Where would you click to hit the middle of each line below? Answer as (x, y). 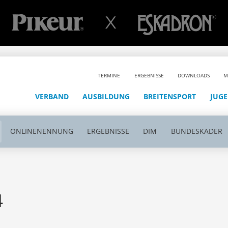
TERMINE (109, 75)
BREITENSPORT (170, 96)
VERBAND (52, 96)
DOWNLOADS (194, 75)
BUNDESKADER (196, 131)
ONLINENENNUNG (41, 131)
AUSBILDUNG (106, 96)
